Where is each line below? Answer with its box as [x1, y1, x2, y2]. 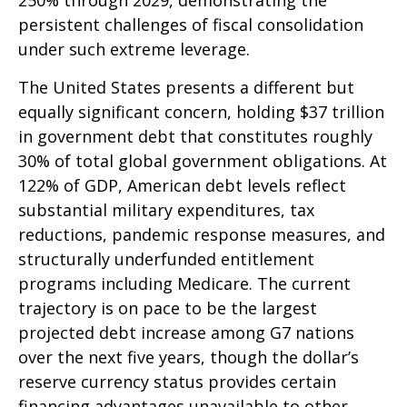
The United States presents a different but [18, 76, 354, 98]
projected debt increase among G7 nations [18, 322, 354, 343]
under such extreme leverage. [18, 38, 250, 60]
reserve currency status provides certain [18, 371, 336, 392]
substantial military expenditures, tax [18, 199, 314, 221]
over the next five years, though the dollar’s [18, 346, 359, 368]
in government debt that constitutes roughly [18, 125, 372, 147]
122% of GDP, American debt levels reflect [18, 174, 346, 196]
